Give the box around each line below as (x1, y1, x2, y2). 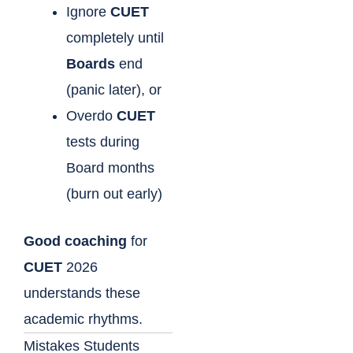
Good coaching (24, 233, 127, 250)
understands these (24, 285, 140, 302)
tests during (66, 134, 139, 150)
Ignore (66, 4, 110, 20)
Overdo (66, 108, 117, 124)
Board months (66, 160, 154, 176)
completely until (66, 30, 164, 46)
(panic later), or (66, 82, 162, 98)
